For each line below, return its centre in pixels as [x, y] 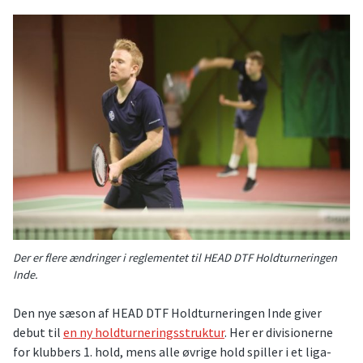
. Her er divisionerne [279, 332]
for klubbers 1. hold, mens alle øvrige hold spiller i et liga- [172, 351]
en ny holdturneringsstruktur [144, 332]
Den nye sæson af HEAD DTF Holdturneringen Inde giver [167, 312]
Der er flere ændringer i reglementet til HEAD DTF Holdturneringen [175, 257]
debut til [38, 332]
